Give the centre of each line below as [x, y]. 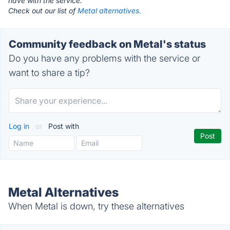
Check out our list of [43, 11]
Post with [63, 126]
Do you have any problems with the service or [104, 58]
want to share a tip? [49, 73]
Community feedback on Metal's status [107, 44]
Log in [20, 126]
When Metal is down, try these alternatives [96, 206]
